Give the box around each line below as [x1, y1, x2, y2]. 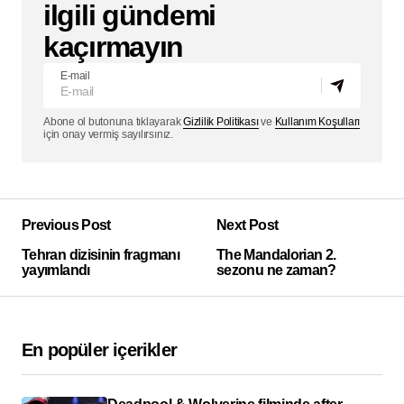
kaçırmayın [43, 31, 184, 64]
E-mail [60, 69, 90, 83]
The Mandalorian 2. [216, 247, 336, 263]
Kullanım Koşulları [274, 115, 361, 129]
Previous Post [22, 217, 111, 234]
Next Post [216, 217, 279, 234]
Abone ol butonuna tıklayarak [43, 115, 184, 129]
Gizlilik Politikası [183, 115, 259, 129]
